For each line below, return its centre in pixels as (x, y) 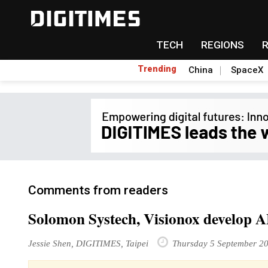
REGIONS (222, 45)
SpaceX (247, 70)
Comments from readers (98, 190)
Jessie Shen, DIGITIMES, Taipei (88, 243)
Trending (157, 69)
